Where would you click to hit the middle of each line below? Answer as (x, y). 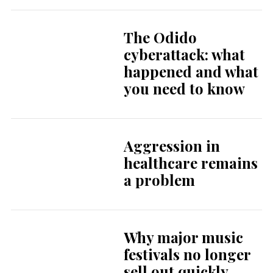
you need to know (184, 89)
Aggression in (172, 146)
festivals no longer (187, 254)
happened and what (191, 72)
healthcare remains (190, 163)
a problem (159, 180)
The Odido (160, 37)
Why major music (183, 237)
